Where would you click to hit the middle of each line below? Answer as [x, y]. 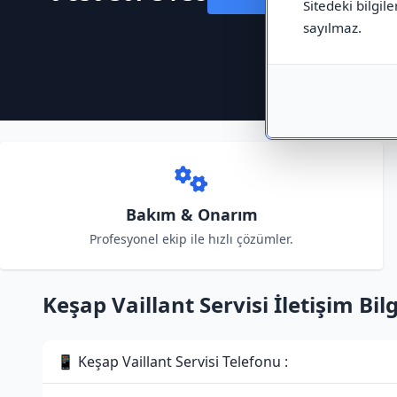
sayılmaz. [332, 27]
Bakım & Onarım [191, 214]
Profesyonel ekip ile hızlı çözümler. [191, 239]
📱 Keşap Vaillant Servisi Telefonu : [172, 362]
